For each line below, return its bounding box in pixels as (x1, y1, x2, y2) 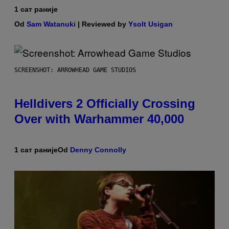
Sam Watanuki (27, 19, 76, 28)
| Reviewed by (76, 19, 128, 28)
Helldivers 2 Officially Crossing (14, 96, 195, 110)
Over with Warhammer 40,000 (14, 111, 184, 126)
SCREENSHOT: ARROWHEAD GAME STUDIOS (14, 66, 136, 74)
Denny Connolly (70, 145, 126, 154)
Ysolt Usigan (128, 19, 173, 28)
